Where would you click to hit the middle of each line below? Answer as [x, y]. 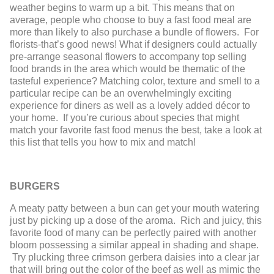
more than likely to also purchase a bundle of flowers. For [134, 32]
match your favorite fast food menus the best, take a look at [136, 130]
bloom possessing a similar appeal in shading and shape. [134, 245]
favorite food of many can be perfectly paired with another [133, 232]
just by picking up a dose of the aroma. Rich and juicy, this [136, 220]
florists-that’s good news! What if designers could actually [133, 44]
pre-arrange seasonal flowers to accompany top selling [128, 56]
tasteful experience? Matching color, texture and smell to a [135, 81]
